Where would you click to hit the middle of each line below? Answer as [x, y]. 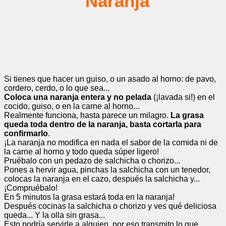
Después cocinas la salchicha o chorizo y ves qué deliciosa [110, 206]
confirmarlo [26, 133]
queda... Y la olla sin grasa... [54, 215]
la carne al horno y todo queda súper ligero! [81, 151]
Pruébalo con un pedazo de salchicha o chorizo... [92, 160]
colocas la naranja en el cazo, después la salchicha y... [102, 179]
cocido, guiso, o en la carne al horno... [72, 106]
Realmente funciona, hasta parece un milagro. [87, 115]
